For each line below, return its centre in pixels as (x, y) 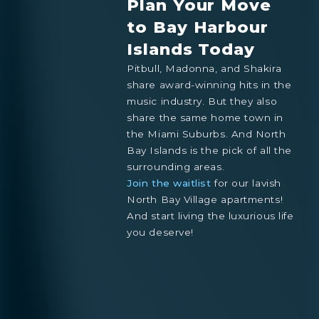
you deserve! (160, 232)
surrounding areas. (176, 166)
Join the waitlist (169, 183)
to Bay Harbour (198, 27)
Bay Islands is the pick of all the (209, 150)
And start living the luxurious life (210, 215)
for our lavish (246, 183)
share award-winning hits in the (209, 84)
